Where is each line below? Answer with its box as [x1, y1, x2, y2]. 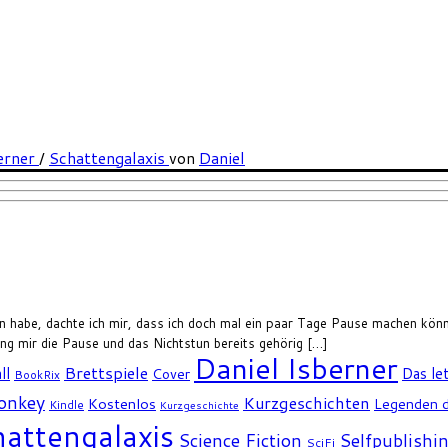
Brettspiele [64, 361, 148, 385]
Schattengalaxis [49, 146, 169, 170]
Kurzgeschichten [243, 391, 370, 415]
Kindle [49, 396, 84, 414]
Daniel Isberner [194, 348, 398, 389]
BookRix [14, 366, 60, 384]
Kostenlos [88, 393, 156, 415]
